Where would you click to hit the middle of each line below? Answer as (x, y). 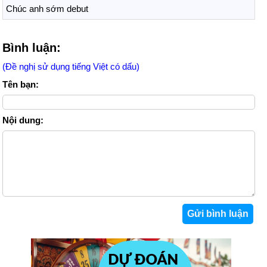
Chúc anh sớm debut (47, 8)
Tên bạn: (21, 84)
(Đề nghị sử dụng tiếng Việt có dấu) (71, 66)
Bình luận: (32, 47)
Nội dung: (23, 120)
